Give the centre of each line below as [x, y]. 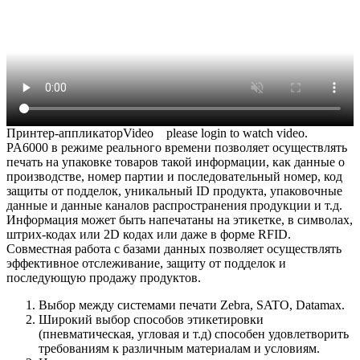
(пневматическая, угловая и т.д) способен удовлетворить [194, 333]
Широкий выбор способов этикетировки [151, 319]
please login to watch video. [237, 133]
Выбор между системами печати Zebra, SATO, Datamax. [192, 305]
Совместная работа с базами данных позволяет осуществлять [174, 248]
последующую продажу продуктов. [104, 277]
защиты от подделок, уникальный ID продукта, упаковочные [174, 190]
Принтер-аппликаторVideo [86, 133]
